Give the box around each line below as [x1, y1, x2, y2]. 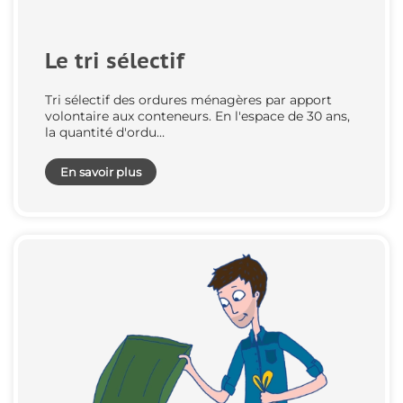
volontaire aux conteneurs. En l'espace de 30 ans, [45, 108, 350, 125]
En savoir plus [60, 165, 141, 180]
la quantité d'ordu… [45, 124, 165, 141]
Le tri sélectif [45, 47, 184, 76]
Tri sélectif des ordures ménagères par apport [45, 92, 332, 109]
